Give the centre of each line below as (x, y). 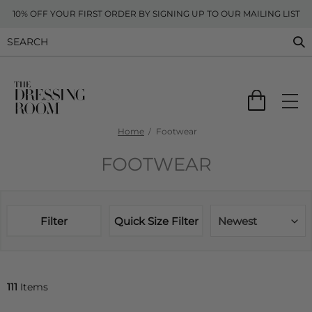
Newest (238, 221)
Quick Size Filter (156, 221)
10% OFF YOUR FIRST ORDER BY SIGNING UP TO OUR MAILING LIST (156, 14)
